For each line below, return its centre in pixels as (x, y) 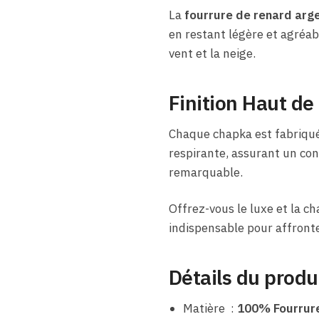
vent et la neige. (212, 53)
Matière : (210, 309)
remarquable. (205, 173)
